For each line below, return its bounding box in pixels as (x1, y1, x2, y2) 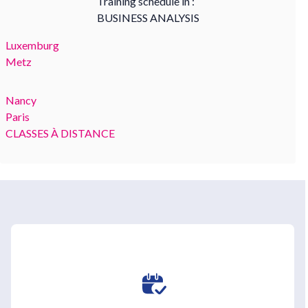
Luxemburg (5, 38, 59, 52)
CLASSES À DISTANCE (5, 126, 115, 140)
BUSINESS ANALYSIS (96, 10, 199, 24)
